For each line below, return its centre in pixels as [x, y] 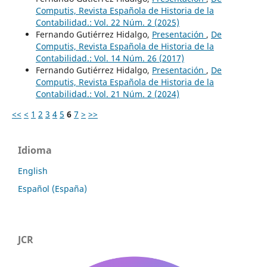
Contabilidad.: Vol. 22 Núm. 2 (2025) [107, 22]
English [33, 170]
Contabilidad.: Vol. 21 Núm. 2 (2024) [107, 94]
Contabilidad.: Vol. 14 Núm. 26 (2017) [110, 58]
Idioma [35, 150]
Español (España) [52, 188]
